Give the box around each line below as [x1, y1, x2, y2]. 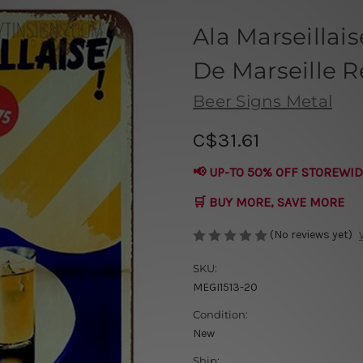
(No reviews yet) [270, 227, 352, 241]
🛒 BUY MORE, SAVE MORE [193, 194, 344, 210]
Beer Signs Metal [193, 91, 332, 111]
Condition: [193, 308, 248, 322]
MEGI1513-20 [193, 280, 258, 295]
